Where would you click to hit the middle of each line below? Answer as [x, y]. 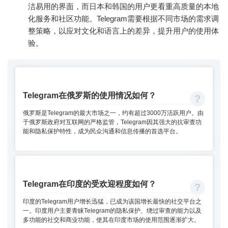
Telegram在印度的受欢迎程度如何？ [90, 184]
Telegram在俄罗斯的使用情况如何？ [90, 95]
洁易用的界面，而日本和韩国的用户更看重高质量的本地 [123, 6]
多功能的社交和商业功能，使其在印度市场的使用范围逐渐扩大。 [111, 220]
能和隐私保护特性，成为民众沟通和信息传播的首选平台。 [102, 132]
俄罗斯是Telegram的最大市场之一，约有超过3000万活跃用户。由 [113, 113]
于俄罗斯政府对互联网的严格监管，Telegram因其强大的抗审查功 [112, 122]
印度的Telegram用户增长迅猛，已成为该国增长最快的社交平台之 [112, 202]
